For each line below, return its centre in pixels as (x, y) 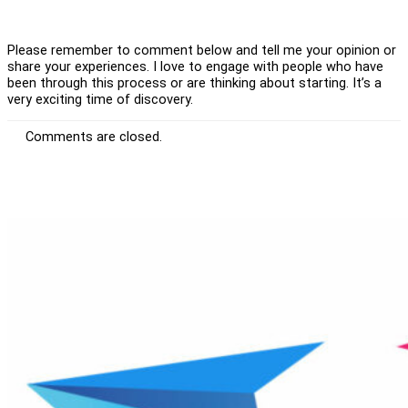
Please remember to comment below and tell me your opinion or (202, 50)
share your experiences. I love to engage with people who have (195, 66)
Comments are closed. (94, 136)
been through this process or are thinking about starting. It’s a (194, 82)
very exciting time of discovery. (100, 99)
